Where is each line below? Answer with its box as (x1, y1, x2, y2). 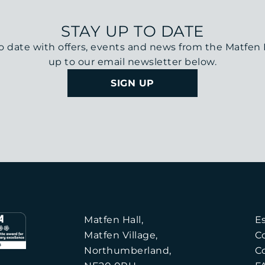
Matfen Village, (84, 230, 158, 241)
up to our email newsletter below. (48, 56, 217, 67)
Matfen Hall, (84, 214, 144, 225)
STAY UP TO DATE (61, 22, 204, 41)
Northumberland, (84, 245, 172, 256)
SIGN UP (111, 77, 154, 89)
